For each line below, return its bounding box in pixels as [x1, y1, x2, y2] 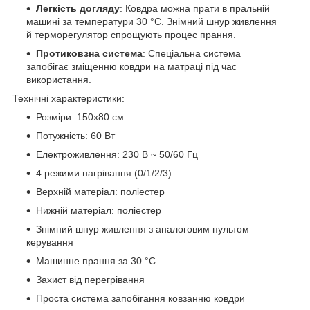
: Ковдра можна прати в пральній [120, 2, 270, 14]
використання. [26, 73, 91, 85]
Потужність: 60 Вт [36, 129, 115, 141]
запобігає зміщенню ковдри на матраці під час [26, 60, 237, 72]
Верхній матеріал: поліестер [36, 185, 165, 197]
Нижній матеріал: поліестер [36, 204, 161, 216]
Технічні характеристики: [12, 92, 125, 104]
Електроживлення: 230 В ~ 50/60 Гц [36, 148, 198, 160]
